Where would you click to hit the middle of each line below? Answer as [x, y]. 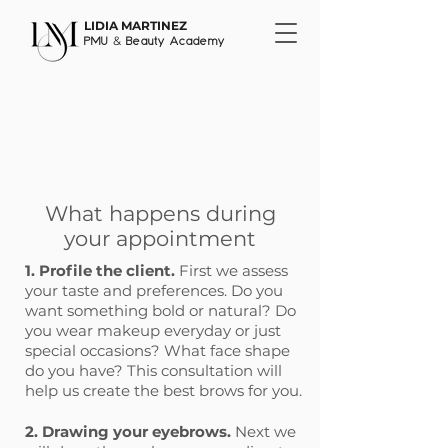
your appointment [160, 238]
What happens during [160, 213]
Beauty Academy [174, 41]
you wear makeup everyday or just [153, 330]
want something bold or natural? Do [160, 310]
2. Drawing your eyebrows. [130, 431]
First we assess [233, 270]
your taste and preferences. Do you [154, 290]
